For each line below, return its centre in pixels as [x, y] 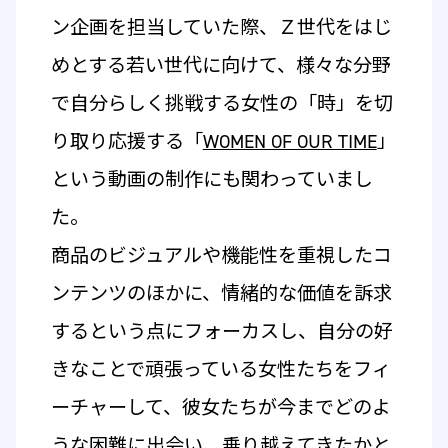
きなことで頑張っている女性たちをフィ [220, 369]
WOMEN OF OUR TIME [289, 141]
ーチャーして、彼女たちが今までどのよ [220, 407]
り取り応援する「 [126, 141]
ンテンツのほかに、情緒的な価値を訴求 [221, 293]
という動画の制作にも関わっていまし [211, 179]
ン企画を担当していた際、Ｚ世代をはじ [221, 27]
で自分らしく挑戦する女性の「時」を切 [221, 103]
